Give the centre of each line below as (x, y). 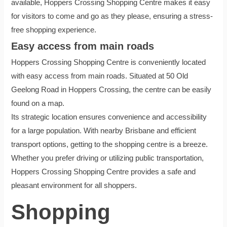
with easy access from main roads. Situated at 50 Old (100, 76)
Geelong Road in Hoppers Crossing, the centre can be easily (111, 89)
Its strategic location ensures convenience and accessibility (109, 117)
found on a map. (38, 103)
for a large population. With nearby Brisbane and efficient (104, 130)
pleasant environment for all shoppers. (74, 185)
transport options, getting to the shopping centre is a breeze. (110, 144)
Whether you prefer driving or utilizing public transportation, (108, 158)
